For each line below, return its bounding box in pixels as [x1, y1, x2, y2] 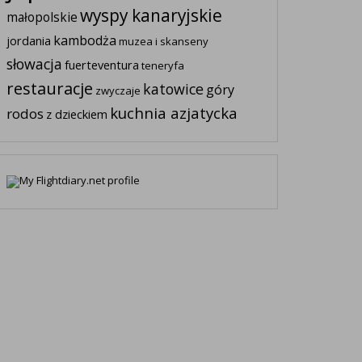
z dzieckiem [45, 106, 107, 123]
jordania [6, 32, 51, 49]
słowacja [6, 54, 62, 74]
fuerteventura [64, 57, 139, 74]
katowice [142, 79, 204, 99]
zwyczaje [95, 83, 141, 99]
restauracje [6, 77, 93, 100]
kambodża [53, 32, 116, 50]
